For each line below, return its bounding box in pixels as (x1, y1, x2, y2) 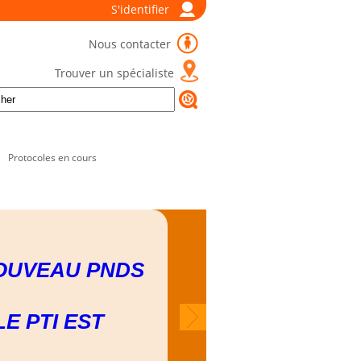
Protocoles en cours (8, 151, 97, 164)
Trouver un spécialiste (55, 65, 174, 81)
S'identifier (111, 2, 169, 17)
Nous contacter (89, 36, 174, 52)
